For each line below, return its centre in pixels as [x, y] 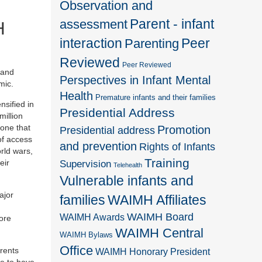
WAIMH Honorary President [153, 251]
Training [167, 163]
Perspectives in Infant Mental [135, 80]
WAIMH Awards [92, 217]
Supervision [86, 164]
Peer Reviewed [147, 64]
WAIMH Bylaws [87, 235]
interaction [91, 43]
